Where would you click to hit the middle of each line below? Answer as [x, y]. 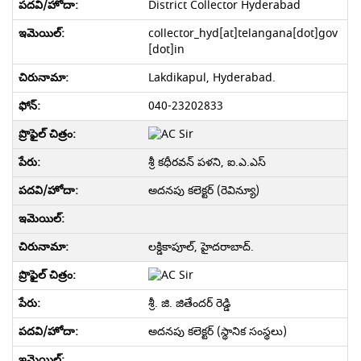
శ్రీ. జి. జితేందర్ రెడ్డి [189, 303]
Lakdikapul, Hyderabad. [212, 78]
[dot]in [166, 50]
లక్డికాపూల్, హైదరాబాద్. [201, 247]
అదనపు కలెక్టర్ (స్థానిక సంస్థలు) [217, 332]
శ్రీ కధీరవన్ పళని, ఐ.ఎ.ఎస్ [207, 162]
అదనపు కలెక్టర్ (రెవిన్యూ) [203, 191]
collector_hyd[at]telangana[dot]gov [243, 33]
